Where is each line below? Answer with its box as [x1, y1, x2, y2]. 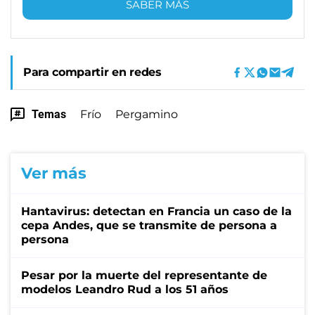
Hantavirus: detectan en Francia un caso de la [21, 204, 292, 218]
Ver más [21, 163, 86, 183]
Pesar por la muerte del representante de [21, 268, 267, 282]
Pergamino [115, 107, 178, 121]
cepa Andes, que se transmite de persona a [21, 218, 277, 232]
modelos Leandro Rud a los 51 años [21, 282, 229, 296]
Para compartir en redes [23, 65, 162, 79]
